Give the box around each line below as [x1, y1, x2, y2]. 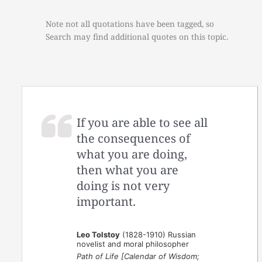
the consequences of [77, 130, 191, 146]
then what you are [77, 161, 179, 178]
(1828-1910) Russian [120, 229, 196, 239]
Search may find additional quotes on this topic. [46, 31, 229, 43]
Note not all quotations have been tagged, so [46, 18, 215, 30]
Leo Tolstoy [77, 229, 120, 239]
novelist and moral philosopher [77, 239, 189, 249]
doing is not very [77, 177, 170, 194]
